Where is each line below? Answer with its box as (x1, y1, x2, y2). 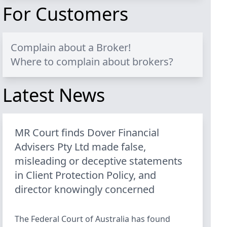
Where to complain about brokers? (11, 55, 174, 68)
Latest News (3, 83, 105, 107)
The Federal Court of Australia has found (15, 213, 171, 224)
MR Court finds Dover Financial (15, 126, 160, 139)
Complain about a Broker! (11, 41, 131, 54)
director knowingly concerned (15, 182, 155, 196)
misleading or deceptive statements (15, 154, 183, 168)
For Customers (3, 2, 129, 26)
